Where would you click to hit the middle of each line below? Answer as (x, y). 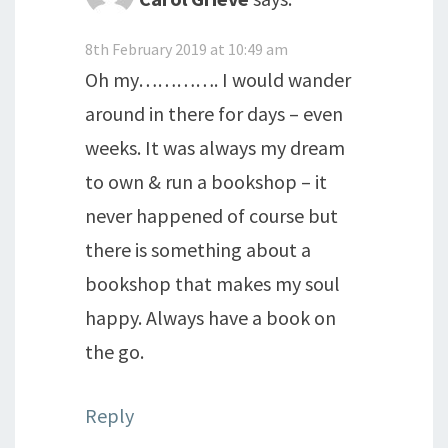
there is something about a (198, 249)
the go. (114, 351)
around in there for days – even (214, 113)
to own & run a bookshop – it (206, 181)
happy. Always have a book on (210, 317)
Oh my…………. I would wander (218, 79)
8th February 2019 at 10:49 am (186, 48)
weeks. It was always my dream (215, 147)
